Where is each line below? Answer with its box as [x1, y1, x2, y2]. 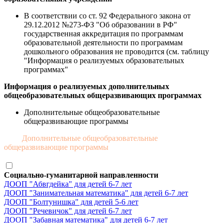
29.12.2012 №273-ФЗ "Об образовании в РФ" [24, 20, 177, 29]
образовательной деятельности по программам [24, 38, 183, 47]
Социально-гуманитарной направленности [4, 170, 158, 179]
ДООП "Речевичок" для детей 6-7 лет [4, 206, 132, 215]
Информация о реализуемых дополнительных [4, 82, 169, 91]
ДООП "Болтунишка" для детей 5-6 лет [4, 197, 138, 206]
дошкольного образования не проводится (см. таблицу [24, 47, 209, 56]
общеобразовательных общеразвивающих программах [4, 91, 202, 100]
